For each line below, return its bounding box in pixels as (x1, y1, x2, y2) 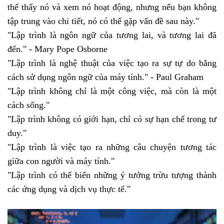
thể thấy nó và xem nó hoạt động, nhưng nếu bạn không (7, 2, 216, 12)
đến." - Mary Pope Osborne (7, 44, 107, 54)
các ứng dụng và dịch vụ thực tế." (7, 184, 133, 194)
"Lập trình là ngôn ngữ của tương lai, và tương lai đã (7, 30, 216, 40)
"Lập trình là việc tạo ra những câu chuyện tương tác (7, 142, 216, 152)
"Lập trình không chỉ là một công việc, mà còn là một (7, 86, 216, 96)
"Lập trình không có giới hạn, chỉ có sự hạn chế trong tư (7, 114, 216, 124)
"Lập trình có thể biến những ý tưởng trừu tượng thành (7, 170, 216, 180)
